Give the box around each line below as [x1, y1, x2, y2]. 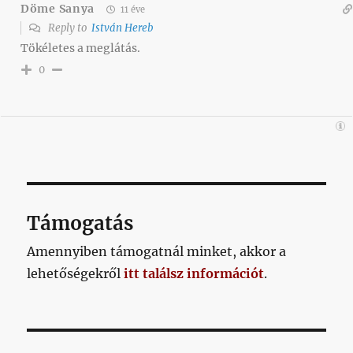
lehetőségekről [27, 265, 124, 281]
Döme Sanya [20, 2, 95, 17]
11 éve [118, 3, 145, 15]
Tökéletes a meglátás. [20, 40, 140, 55]
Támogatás [27, 210, 134, 236]
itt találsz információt [124, 265, 265, 281]
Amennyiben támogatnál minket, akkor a [27, 243, 287, 259]
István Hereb [91, 20, 154, 35]
